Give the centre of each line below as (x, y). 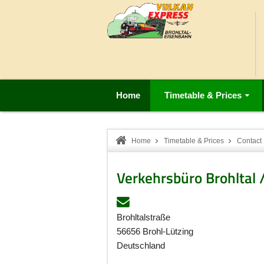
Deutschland (141, 245)
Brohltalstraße (143, 217)
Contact (249, 141)
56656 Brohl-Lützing (155, 231)
